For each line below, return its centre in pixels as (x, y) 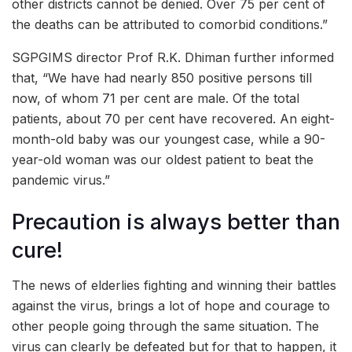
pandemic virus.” (61, 180)
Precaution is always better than (176, 222)
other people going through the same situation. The (165, 326)
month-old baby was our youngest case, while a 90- (169, 139)
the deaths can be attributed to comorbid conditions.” (170, 24)
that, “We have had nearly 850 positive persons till (162, 78)
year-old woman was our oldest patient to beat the (163, 159)
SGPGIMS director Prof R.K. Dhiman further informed (173, 57)
